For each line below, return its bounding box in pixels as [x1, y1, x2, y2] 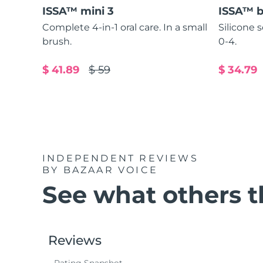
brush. [42, 35, 72, 47]
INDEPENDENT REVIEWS [42, 152, 203, 164]
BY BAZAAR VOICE [42, 164, 159, 176]
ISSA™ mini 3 [42, 4, 114, 18]
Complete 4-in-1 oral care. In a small [42, 21, 207, 33]
